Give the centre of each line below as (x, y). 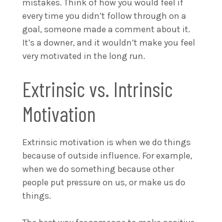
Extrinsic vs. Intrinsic (98, 88)
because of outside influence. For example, (107, 155)
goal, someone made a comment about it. (106, 29)
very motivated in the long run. (84, 56)
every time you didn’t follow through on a (104, 16)
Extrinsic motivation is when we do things (107, 142)
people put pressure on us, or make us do (104, 182)
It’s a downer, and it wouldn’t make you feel (109, 42)
